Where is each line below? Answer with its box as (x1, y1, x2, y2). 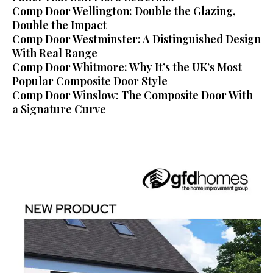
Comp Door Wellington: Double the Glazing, (12, 4, 235, 18)
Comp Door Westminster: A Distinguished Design (12, 32, 261, 46)
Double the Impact (12, 18, 107, 32)
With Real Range (12, 46, 97, 60)
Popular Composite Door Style (12, 74, 168, 88)
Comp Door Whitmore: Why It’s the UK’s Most (12, 60, 242, 74)
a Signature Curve (12, 102, 106, 116)
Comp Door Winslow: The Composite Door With (12, 88, 253, 102)
